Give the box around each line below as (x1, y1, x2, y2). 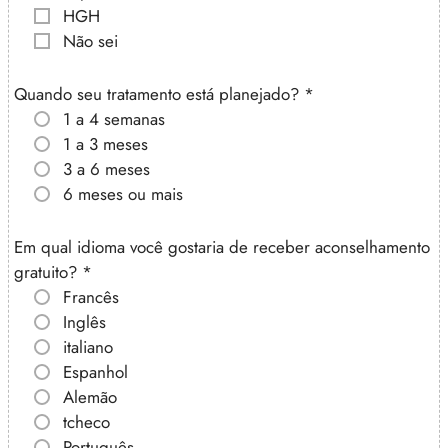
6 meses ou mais (63, 181, 183, 206)
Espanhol (63, 359, 128, 384)
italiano (63, 334, 113, 359)
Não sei (63, 28, 118, 53)
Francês (63, 284, 119, 309)
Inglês (63, 309, 106, 334)
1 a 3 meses (63, 131, 148, 156)
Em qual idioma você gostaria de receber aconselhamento (14, 234, 430, 259)
